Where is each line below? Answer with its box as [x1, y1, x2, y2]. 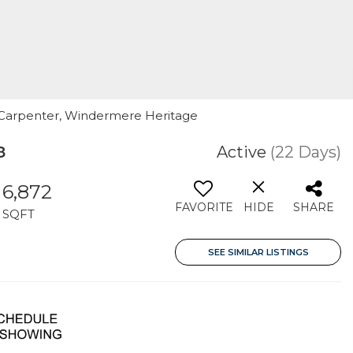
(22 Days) [270, 143, 341, 162]
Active [217, 143, 266, 162]
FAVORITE [175, 200, 233, 214]
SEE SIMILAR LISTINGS [207, 247, 309, 258]
